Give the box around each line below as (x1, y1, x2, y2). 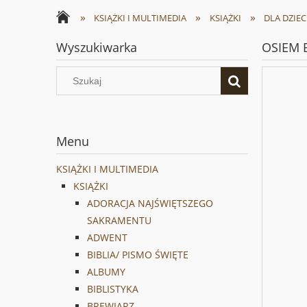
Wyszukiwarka (56, 39, 137, 56)
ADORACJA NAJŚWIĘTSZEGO (87, 197, 213, 210)
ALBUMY (87, 265, 125, 279)
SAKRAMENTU (87, 214, 151, 228)
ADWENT (87, 231, 127, 245)
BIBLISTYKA (87, 282, 138, 296)
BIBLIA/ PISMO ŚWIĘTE (87, 248, 188, 262)
